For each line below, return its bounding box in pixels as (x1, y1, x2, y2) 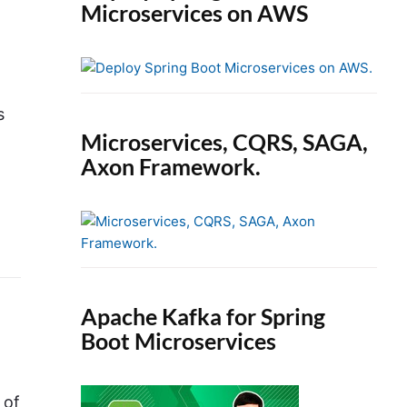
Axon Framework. (81, 152, 262, 180)
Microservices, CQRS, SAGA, (81, 127, 369, 155)
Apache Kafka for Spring (81, 302, 326, 330)
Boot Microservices (81, 326, 277, 354)
